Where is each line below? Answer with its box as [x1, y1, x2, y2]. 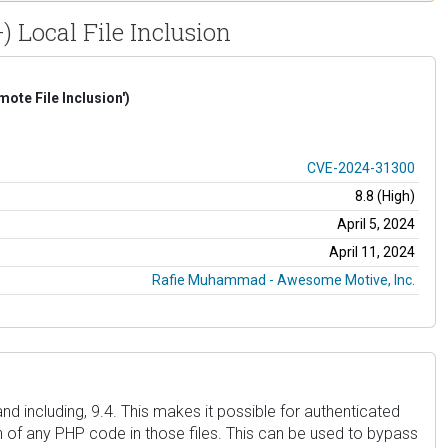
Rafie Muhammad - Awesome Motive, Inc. [152, 271, 415, 288]
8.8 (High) [355, 187, 415, 204]
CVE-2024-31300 [307, 159, 415, 176]
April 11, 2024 [329, 243, 415, 260]
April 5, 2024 [337, 215, 415, 232]
